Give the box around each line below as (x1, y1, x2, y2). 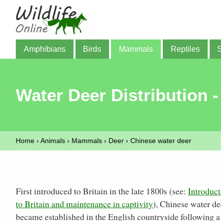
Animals (40, 137, 65, 145)
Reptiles (170, 44, 200, 53)
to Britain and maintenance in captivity (16, 198, 153, 210)
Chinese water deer (130, 137, 191, 145)
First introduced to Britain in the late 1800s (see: (16, 185, 188, 197)
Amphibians (23, 44, 66, 53)
